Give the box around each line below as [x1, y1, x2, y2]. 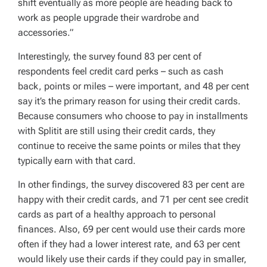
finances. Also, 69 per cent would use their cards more [18, 223, 245, 235]
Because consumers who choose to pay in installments [18, 110, 248, 122]
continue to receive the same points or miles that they [18, 139, 240, 151]
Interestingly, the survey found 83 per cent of [18, 50, 201, 62]
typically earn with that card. [18, 154, 136, 166]
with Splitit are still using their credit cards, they [18, 125, 215, 136]
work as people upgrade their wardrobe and [18, 11, 199, 23]
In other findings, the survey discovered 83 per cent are [18, 178, 244, 190]
